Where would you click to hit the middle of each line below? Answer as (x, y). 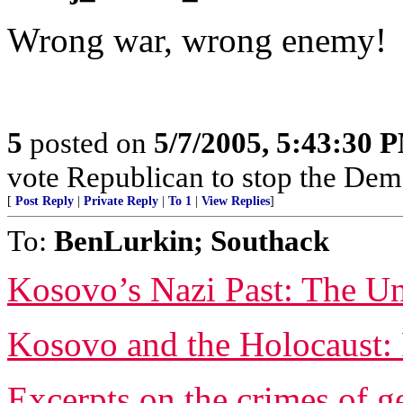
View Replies (236, 201)
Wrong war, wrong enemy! (197, 40)
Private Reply (121, 201)
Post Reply (45, 201)
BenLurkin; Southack (192, 241)
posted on (88, 143)
